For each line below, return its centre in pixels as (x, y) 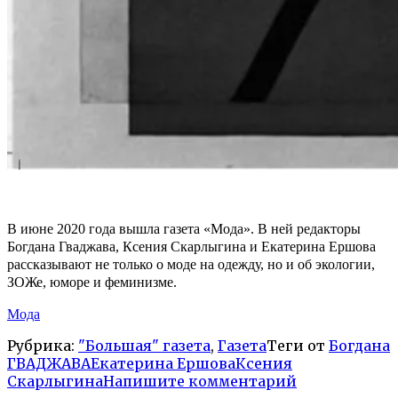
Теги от (298, 346)
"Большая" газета (144, 346)
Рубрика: (43, 346)
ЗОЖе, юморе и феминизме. (92, 283)
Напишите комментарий (200, 382)
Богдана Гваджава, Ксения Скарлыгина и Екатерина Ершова (191, 247)
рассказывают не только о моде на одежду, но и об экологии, (191, 265)
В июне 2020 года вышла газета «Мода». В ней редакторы (184, 229)
